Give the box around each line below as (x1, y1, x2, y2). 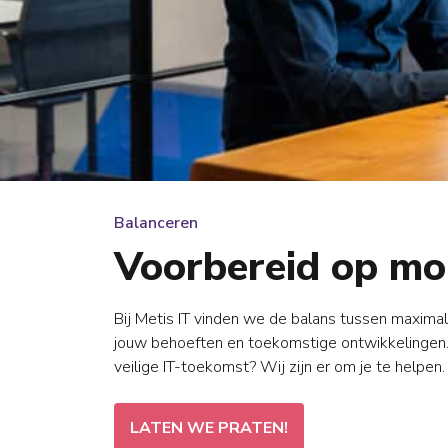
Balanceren (114, 212, 198, 234)
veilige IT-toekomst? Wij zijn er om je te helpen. (114, 356, 445, 378)
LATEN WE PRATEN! (130, 416, 288, 439)
